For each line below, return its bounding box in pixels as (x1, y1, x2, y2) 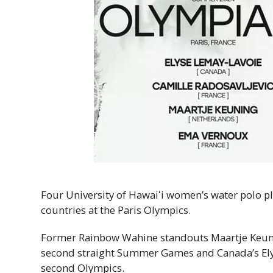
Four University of (41, 187, 129, 202)
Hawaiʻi (129, 187, 165, 202)
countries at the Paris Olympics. (41, 202, 191, 217)
